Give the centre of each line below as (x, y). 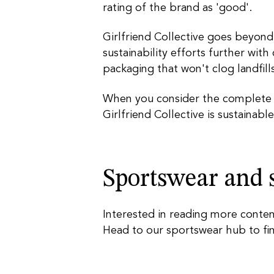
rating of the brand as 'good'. (177, 8)
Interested (129, 215)
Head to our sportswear (164, 231)
